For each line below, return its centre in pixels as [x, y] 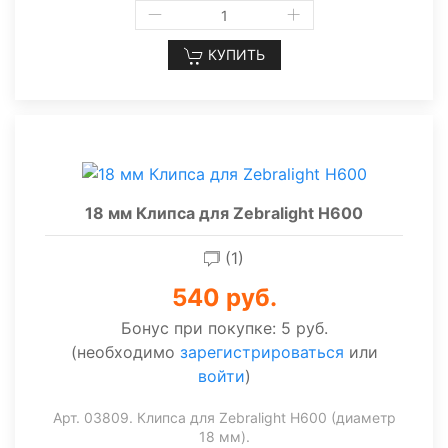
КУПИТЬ [234, 54]
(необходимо [125, 351]
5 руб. [304, 327]
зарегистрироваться [261, 351]
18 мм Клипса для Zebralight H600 [224, 212]
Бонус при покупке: [200, 327]
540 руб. [224, 297]
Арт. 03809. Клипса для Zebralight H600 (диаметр [224, 417]
